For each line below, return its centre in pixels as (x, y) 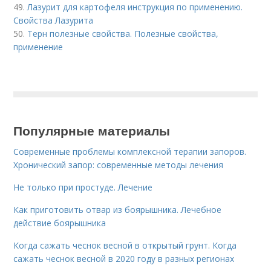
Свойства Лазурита (54, 20)
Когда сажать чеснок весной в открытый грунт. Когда (125, 245)
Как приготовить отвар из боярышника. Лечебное (118, 209)
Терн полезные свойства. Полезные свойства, (123, 33)
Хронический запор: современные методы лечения (119, 165)
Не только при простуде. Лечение (83, 187)
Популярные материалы (92, 130)
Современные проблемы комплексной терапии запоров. (130, 151)
